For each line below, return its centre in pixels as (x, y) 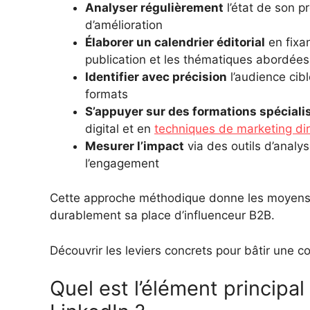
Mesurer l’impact (135, 146)
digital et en (120, 128)
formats (107, 94)
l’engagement (122, 163)
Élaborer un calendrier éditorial (175, 42)
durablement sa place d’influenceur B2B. (162, 216)
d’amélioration (124, 25)
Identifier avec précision (156, 76)
